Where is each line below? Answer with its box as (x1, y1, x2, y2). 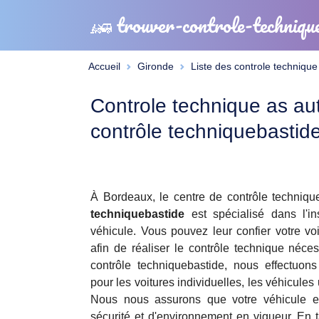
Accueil (88, 61, 120, 72)
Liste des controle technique (191, 61, 318, 72)
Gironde (137, 61, 174, 72)
